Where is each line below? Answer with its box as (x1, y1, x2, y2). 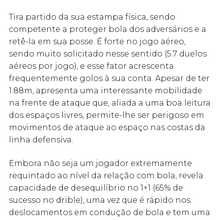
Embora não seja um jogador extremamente (9, 158, 192, 168)
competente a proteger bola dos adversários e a (9, 25, 206, 34)
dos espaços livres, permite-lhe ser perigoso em (9, 110, 204, 120)
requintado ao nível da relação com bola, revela (9, 170, 203, 180)
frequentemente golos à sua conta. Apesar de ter (9, 74, 210, 83)
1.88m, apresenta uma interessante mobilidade (9, 86, 202, 96)
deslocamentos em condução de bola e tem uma (9, 207, 210, 217)
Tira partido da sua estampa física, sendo (9, 12, 175, 22)
